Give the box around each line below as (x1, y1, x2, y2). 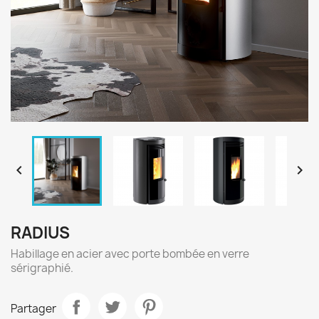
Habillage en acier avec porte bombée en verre (11, 246, 249, 261)
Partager (11, 300, 56, 316)
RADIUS (11, 222, 70, 244)
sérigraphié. (11, 261, 73, 276)
